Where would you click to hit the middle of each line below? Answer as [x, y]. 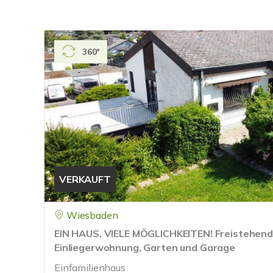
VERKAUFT [85, 179]
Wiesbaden [92, 215]
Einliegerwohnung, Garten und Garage [145, 247]
